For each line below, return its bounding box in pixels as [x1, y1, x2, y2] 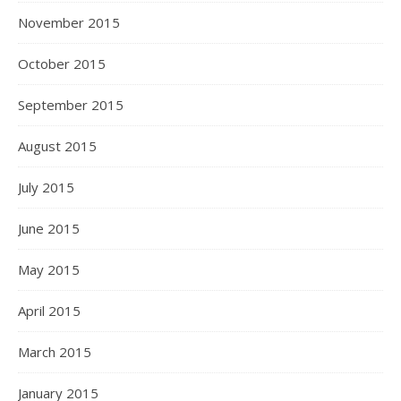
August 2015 [18, 137, 97, 155]
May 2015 [18, 260, 80, 278]
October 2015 [18, 55, 106, 73]
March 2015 [18, 343, 91, 361]
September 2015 [18, 96, 124, 114]
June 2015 [18, 219, 80, 237]
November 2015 [18, 13, 120, 31]
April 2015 [18, 302, 81, 320]
